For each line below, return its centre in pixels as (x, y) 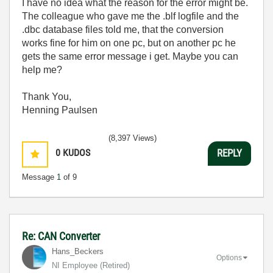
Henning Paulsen (60, 110)
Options (229, 258)
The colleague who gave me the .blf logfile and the (130, 16)
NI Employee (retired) (91, 265)
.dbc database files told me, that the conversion (123, 29)
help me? (42, 69)
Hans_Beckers (78, 251)
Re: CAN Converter (61, 236)
